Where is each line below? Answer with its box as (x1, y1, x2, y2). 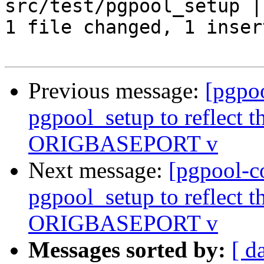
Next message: (28, 157, 169, 183)
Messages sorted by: (28, 237, 226, 263)
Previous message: (28, 78, 205, 104)
